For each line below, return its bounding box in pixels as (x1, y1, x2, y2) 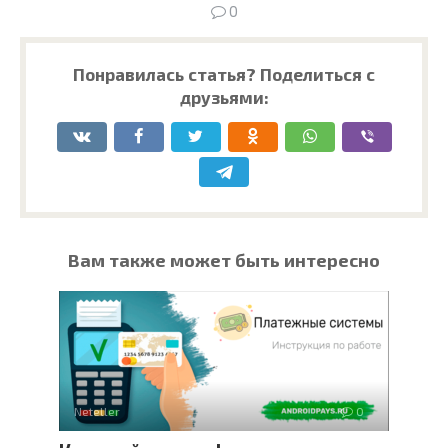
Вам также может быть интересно (68, 249, 380, 272)
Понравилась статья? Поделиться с (73, 64, 375, 85)
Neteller (74, 404, 120, 419)
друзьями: (179, 87, 269, 108)
